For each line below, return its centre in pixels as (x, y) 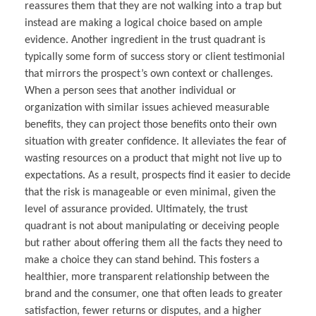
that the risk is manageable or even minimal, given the (150, 193)
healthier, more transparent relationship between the (147, 278)
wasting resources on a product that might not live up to (153, 159)
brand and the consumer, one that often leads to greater (154, 294)
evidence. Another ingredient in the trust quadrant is (145, 41)
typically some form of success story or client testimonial (155, 57)
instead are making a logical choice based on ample (144, 24)
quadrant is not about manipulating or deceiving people (152, 227)
